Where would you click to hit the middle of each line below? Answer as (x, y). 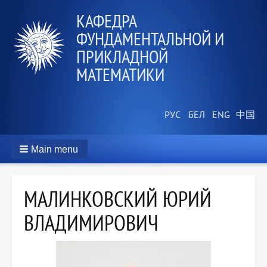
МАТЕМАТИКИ (120, 74)
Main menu (55, 150)
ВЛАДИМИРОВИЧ (91, 223)
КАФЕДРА (106, 21)
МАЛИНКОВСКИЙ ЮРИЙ (118, 199)
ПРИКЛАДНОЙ (122, 56)
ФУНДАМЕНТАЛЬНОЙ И (150, 38)
